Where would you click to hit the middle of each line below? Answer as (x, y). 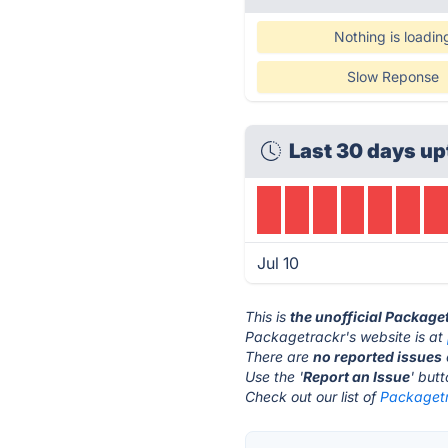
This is (268, 316)
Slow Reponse (392, 76)
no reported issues (378, 356)
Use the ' (274, 376)
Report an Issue (357, 376)
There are (279, 356)
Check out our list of (313, 396)
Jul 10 (278, 263)
